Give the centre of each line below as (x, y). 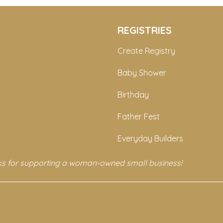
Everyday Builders (150, 138)
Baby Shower (142, 72)
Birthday (133, 94)
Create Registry (146, 51)
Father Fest (139, 116)
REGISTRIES (145, 30)
